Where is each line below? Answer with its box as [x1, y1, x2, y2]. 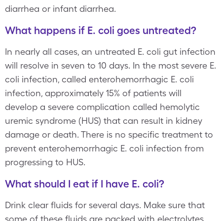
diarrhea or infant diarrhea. [5, 3, 116, 14]
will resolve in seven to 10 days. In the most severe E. [5, 60, 216, 71]
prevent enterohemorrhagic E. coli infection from [5, 143, 204, 153]
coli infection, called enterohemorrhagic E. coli [5, 74, 194, 84]
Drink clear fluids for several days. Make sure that [5, 200, 205, 210]
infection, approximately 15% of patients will [5, 88, 182, 98]
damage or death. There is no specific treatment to [5, 129, 213, 140]
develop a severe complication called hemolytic [5, 102, 200, 112]
